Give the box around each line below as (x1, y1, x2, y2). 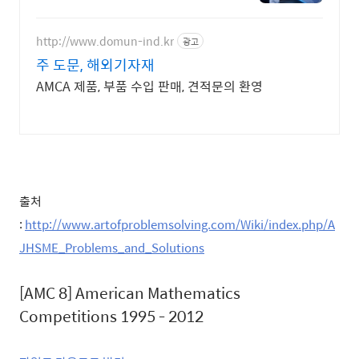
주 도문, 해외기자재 (36, 54, 155, 75)
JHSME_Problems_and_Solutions (19, 238, 204, 256)
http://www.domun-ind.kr (36, 31, 174, 50)
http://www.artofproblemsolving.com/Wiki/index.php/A (25, 215, 335, 233)
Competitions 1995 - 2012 (19, 304, 207, 328)
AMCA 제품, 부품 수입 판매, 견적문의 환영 (36, 76, 263, 96)
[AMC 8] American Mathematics (19, 280, 240, 305)
